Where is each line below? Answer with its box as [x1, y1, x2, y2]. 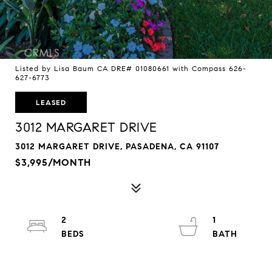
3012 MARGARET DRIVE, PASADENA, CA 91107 [15, 141, 219, 152]
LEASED [36, 98, 66, 107]
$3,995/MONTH [15, 157, 91, 168]
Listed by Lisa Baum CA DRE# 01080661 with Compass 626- [15, 64, 246, 73]
